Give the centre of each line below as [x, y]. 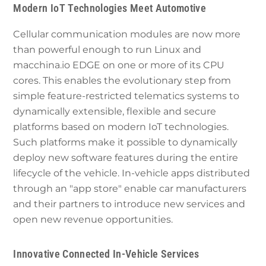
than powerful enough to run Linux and [107, 50]
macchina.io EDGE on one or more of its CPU [119, 65]
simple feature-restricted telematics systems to [126, 96]
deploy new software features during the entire [126, 158]
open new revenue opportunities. [93, 220]
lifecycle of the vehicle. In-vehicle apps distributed [132, 173]
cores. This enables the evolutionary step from [122, 81]
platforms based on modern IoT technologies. [121, 127]
